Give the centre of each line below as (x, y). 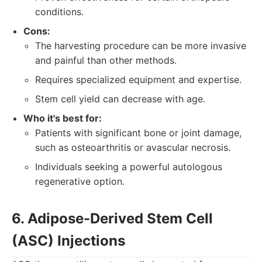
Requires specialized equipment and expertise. (138, 80)
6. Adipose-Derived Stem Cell (112, 218)
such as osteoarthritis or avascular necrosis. (133, 147)
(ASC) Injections (68, 241)
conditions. (59, 12)
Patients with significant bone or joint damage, (138, 133)
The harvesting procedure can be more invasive (141, 46)
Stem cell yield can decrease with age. (120, 99)
